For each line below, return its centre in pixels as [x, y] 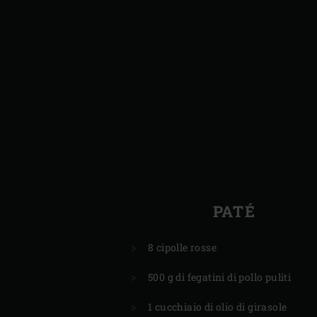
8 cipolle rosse [183, 247]
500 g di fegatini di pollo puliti [220, 277]
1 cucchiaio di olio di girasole [218, 306]
